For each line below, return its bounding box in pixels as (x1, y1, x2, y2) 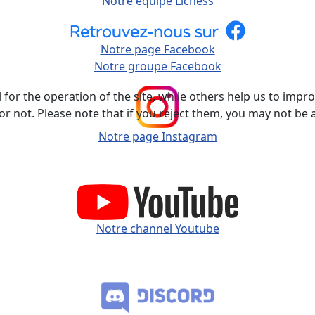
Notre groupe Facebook (94, 58, 221, 74)
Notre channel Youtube (96, 221, 219, 237)
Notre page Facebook (100, 41, 215, 57)
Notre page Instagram (98, 128, 217, 144)
